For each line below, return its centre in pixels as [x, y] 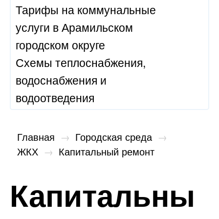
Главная [36, 136]
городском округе [60, 44]
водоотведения [55, 97]
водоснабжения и [61, 80]
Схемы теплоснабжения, [81, 62]
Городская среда [114, 136]
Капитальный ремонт [107, 151]
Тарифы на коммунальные [86, 9]
